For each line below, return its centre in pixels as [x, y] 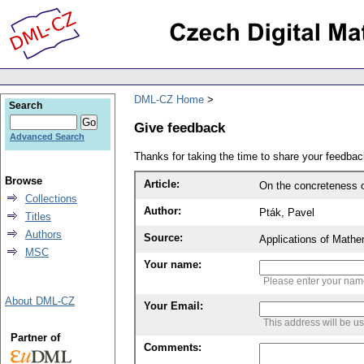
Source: [163, 238]
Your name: [173, 265]
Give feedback [180, 127]
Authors [43, 234]
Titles [38, 217]
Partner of [35, 338]
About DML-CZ [40, 301]
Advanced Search [47, 136]
